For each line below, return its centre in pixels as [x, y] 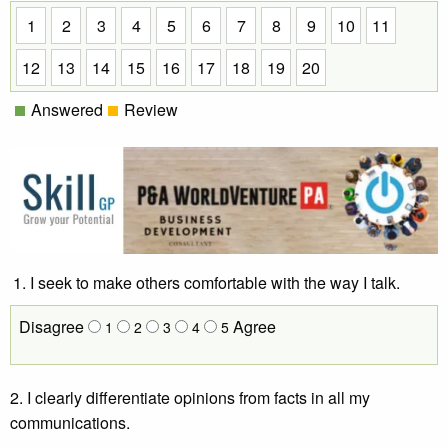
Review [151, 109]
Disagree [53, 326]
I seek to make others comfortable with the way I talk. [215, 282]
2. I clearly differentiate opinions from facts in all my [190, 397]
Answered [67, 109]
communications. [70, 422]
